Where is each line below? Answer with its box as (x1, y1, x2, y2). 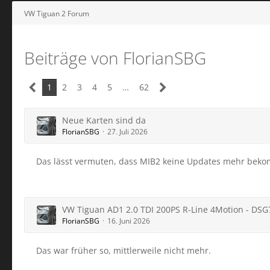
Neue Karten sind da (62, 115, 146, 126)
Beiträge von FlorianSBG (24, 46, 206, 69)
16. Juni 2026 (107, 216, 150, 226)
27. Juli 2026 (107, 127, 148, 137)
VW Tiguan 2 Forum (24, 8, 89, 19)
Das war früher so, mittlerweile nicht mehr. (36, 245, 211, 256)
